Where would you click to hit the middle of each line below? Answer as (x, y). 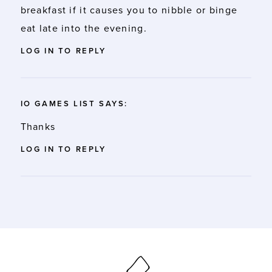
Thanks (38, 127)
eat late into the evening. (83, 28)
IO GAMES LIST (58, 104)
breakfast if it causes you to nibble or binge (129, 10)
